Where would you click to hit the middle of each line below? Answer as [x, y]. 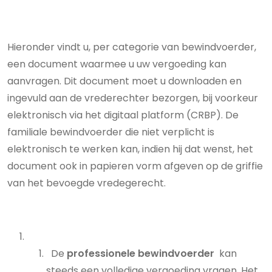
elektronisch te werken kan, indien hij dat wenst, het [130, 149]
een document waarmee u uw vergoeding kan [117, 64]
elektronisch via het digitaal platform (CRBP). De [123, 115]
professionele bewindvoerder [141, 253]
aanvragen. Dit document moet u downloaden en [124, 81]
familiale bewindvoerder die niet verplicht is [111, 132]
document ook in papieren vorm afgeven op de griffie [135, 166]
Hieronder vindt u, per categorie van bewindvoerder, [132, 47]
